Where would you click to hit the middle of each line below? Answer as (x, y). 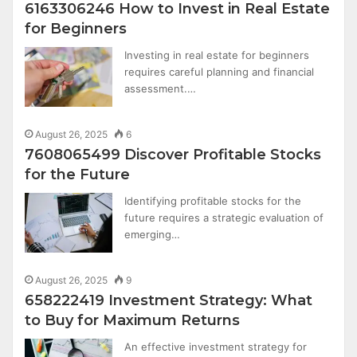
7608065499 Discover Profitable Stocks (173, 155)
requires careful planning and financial (220, 72)
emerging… (153, 234)
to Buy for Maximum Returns (133, 320)
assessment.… (161, 88)
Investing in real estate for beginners (217, 55)
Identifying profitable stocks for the (213, 201)
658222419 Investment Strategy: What (169, 300)
